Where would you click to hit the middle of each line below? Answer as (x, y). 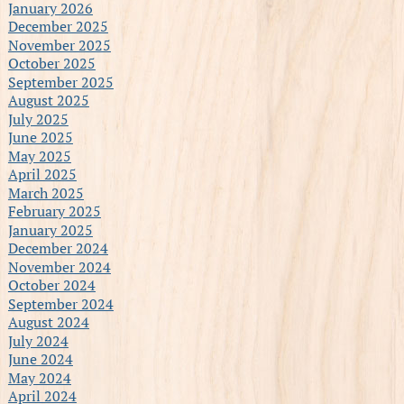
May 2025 (39, 156)
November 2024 (59, 266)
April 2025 (42, 174)
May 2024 (39, 377)
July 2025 (38, 119)
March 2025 (46, 193)
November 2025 (59, 45)
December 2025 (58, 26)
